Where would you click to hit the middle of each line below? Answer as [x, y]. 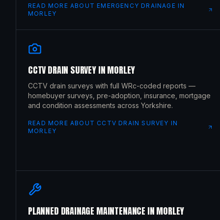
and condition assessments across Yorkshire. [100, 105]
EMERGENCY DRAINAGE [136, 6]
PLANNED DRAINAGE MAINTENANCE [87, 211]
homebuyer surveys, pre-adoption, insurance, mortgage [119, 96]
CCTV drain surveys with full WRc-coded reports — [112, 86]
